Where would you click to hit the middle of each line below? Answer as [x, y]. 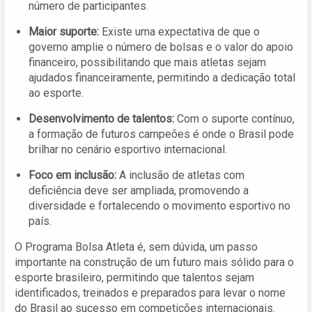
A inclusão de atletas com [180, 175]
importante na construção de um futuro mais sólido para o [154, 262]
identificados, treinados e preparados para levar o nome [150, 292]
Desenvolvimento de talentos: [101, 118]
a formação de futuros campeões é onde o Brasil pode [161, 134]
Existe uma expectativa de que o [181, 31]
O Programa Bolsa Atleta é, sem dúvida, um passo [136, 247]
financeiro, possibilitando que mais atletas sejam [147, 62]
